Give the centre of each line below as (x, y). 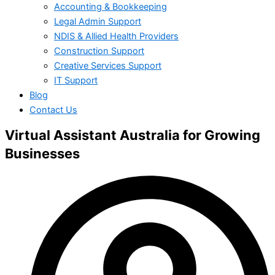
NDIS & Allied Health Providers (116, 36)
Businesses (42, 154)
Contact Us (53, 110)
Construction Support (99, 51)
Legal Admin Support (98, 21)
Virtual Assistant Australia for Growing (133, 135)
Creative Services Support (108, 65)
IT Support (76, 80)
